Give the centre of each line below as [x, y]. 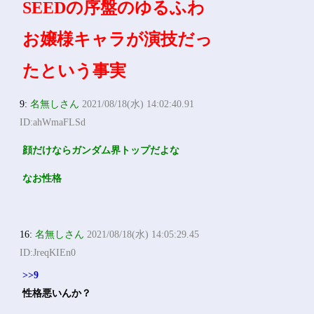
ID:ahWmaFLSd [53, 122]
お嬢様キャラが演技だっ [118, 39]
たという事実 [75, 71]
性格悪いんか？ [57, 293]
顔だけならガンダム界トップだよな [101, 150]
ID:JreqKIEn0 [48, 253]
